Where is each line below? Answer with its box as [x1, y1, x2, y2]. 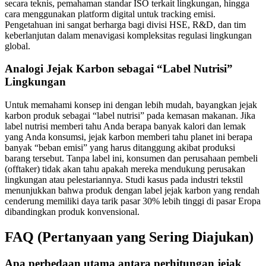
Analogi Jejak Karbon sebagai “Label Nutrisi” [5, 62, 233, 75]
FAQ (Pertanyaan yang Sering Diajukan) [5, 229, 254, 245]
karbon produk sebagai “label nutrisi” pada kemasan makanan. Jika [5, 110, 255, 121]
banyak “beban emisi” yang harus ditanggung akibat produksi [5, 142, 235, 153]
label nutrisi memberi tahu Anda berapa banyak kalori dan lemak [5, 121, 246, 132]
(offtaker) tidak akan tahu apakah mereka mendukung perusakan [5, 164, 245, 175]
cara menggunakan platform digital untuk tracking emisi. [5, 8, 216, 19]
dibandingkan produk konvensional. [5, 207, 140, 217]
